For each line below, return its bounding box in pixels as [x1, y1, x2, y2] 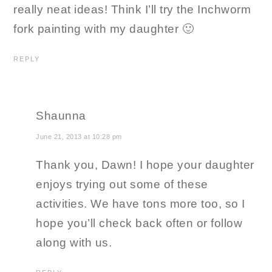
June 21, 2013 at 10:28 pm [36, 133, 122, 141]
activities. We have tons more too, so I [36, 197, 245, 211]
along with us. [36, 236, 112, 250]
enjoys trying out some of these [36, 178, 208, 191]
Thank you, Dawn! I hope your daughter [36, 158, 254, 172]
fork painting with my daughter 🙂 [13, 22, 194, 36]
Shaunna [36, 109, 86, 123]
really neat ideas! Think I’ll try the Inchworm [13, 3, 251, 16]
